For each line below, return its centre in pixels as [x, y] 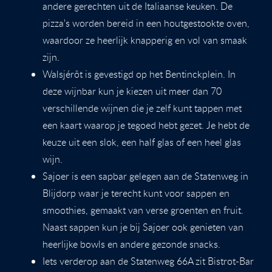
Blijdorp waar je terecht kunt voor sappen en [136, 193]
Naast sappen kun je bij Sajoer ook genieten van [143, 227]
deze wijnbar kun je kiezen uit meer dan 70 [132, 91]
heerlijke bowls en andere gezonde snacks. [131, 244]
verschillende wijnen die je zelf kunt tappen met [142, 108]
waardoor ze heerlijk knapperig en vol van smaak [145, 40]
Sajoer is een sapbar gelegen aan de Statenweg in [145, 176]
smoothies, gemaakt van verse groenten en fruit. [143, 210]
